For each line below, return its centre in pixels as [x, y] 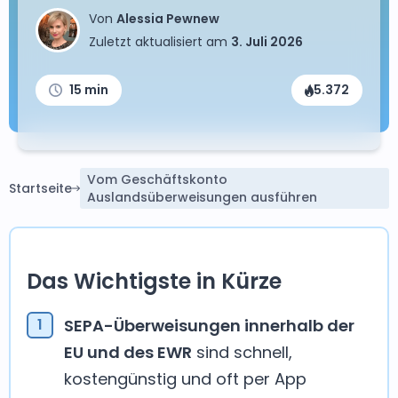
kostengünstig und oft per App [185, 379]
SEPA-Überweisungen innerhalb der [209, 326]
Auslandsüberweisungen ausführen [202, 197]
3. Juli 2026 [267, 42]
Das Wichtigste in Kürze [154, 281]
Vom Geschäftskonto [157, 179]
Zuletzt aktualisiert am [160, 42]
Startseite [40, 188]
